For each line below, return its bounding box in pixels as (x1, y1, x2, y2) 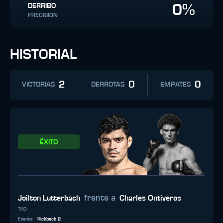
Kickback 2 (37, 217, 61, 222)
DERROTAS (91, 81, 124, 88)
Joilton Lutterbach (18, 194, 80, 202)
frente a (84, 194, 115, 203)
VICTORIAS (22, 81, 55, 88)
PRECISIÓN (28, 12, 58, 18)
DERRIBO (28, 2, 56, 9)
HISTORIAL (10, 48, 77, 62)
